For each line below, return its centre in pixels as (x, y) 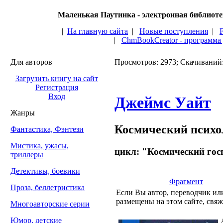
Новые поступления (174, 31)
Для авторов (31, 62)
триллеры (27, 155)
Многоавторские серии (50, 204)
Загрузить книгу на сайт (56, 78)
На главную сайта (98, 31)
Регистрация (56, 87)
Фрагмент (186, 181)
